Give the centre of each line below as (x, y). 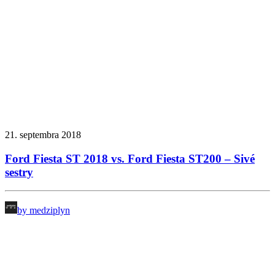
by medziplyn (44, 211)
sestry (19, 172)
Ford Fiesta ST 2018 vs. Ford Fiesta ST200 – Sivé (130, 158)
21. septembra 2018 (43, 135)
